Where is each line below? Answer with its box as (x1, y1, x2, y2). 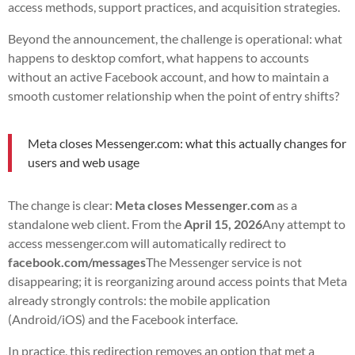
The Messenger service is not (146, 254, 302, 269)
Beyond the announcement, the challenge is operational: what (8, 30, 342, 46)
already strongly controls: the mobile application (8, 292, 270, 307)
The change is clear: (8, 197, 115, 212)
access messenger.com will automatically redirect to (8, 235, 286, 250)
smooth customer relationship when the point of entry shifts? (8, 87, 339, 103)
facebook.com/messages (8, 254, 146, 269)
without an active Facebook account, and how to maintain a (8, 68, 329, 84)
